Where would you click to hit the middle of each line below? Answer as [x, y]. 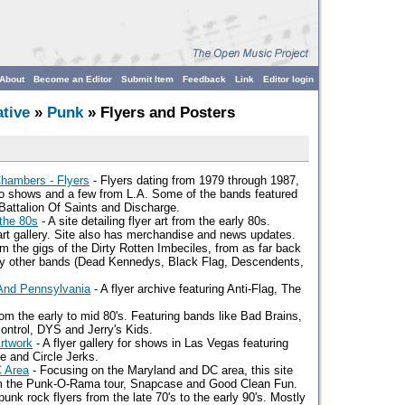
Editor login [288, 79]
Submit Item [147, 79]
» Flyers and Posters [159, 113]
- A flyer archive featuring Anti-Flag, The [196, 289]
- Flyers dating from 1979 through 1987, [194, 180]
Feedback [204, 79]
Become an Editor [73, 79]
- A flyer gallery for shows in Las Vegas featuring [160, 343]
